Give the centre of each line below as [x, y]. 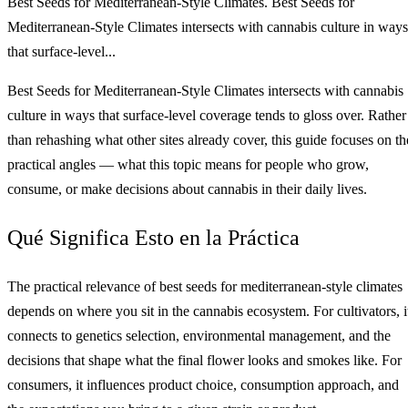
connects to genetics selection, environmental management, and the [199, 335]
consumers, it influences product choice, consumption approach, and [203, 384]
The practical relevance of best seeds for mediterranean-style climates [205, 286]
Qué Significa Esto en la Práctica [153, 237]
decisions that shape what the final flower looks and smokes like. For [204, 360]
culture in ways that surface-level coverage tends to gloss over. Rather [207, 115]
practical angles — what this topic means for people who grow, [188, 164]
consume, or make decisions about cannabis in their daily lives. [187, 189]
